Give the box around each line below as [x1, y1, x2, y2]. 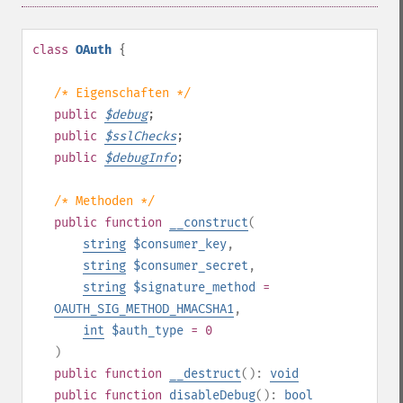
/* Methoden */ [54, 193, 155, 209]
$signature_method [133, 280, 255, 295]
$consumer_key [133, 237, 227, 252]
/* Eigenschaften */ [54, 85, 191, 101]
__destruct [169, 366, 241, 381]
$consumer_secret [133, 258, 248, 273]
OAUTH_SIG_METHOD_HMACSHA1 [54, 301, 234, 317]
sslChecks [112, 129, 176, 144]
